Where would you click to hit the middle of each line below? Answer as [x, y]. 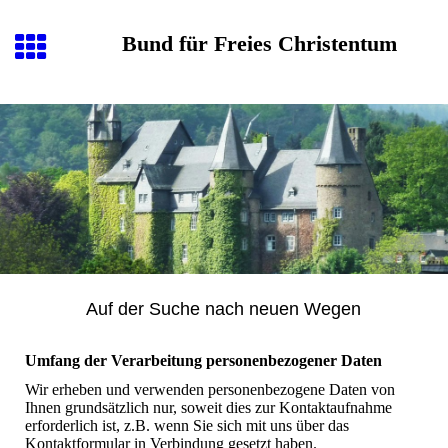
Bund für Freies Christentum [259, 43]
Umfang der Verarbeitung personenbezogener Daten [203, 361]
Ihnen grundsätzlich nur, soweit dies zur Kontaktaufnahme [208, 408]
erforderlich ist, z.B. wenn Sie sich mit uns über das [187, 426]
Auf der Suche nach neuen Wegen [224, 308]
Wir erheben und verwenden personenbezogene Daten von [210, 390]
